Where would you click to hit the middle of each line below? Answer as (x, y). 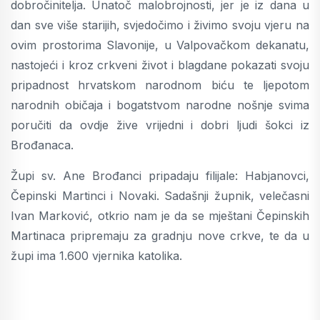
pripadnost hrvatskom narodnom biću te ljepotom (160, 85)
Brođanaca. (42, 145)
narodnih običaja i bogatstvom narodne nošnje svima (160, 105)
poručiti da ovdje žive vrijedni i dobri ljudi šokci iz (160, 125)
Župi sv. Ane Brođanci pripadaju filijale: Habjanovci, (160, 176)
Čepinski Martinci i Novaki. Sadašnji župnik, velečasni (160, 196)
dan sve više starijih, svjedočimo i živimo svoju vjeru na (160, 25)
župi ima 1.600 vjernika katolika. (96, 256)
